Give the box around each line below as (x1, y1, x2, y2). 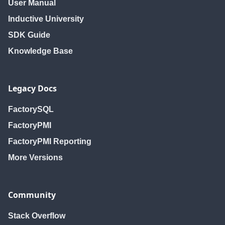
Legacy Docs (8, 83, 57, 94)
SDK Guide (8, 31, 50, 39)
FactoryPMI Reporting (8, 137, 91, 146)
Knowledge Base (8, 47, 73, 55)
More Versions (8, 153, 63, 162)
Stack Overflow (8, 211, 65, 220)
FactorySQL (8, 105, 54, 114)
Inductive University (8, 15, 84, 23)
